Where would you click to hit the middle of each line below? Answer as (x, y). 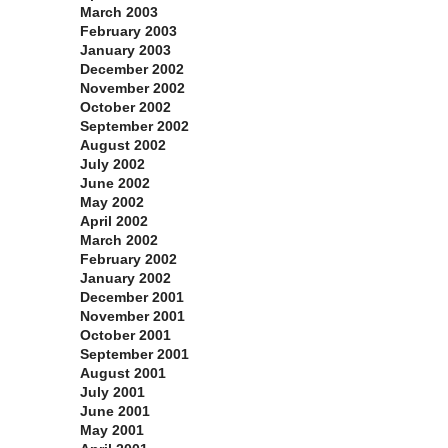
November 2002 (132, 88)
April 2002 (114, 221)
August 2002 (123, 145)
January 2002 (125, 278)
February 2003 (128, 31)
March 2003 (119, 12)
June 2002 (115, 183)
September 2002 (134, 126)
